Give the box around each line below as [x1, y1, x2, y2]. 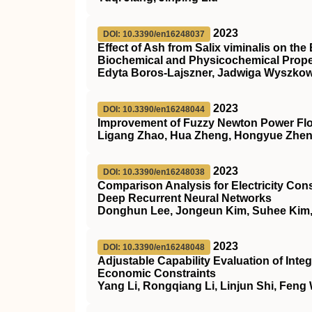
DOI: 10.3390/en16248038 [103, 167, 205, 177]
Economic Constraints [97, 267, 216, 279]
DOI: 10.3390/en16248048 [103, 242, 205, 252]
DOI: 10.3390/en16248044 [103, 104, 205, 114]
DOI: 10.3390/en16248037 [103, 29, 205, 39]
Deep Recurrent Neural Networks [97, 192, 272, 204]
